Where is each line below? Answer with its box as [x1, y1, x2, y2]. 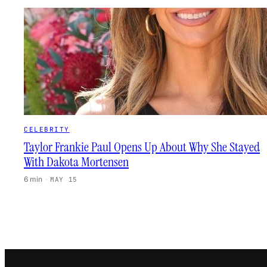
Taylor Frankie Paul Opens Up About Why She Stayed [24, 138, 260, 156]
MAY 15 [50, 175, 77, 184]
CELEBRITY [24, 125, 70, 133]
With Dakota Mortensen [24, 153, 129, 170]
